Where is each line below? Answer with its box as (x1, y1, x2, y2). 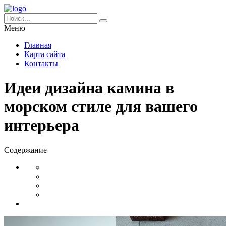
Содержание (4, 145, 47, 154)
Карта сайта (24, 50, 65, 59)
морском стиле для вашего (4, 97, 198, 116)
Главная (24, 41, 51, 49)
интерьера (4, 116, 79, 135)
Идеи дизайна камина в (4, 79, 174, 97)
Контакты (24, 59, 58, 68)
